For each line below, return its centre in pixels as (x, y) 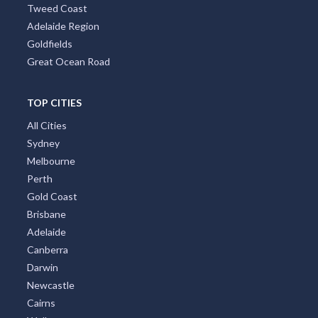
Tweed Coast (57, 9)
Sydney (43, 143)
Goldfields (49, 44)
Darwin (42, 268)
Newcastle (50, 285)
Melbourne (51, 161)
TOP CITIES (54, 103)
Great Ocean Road (68, 62)
